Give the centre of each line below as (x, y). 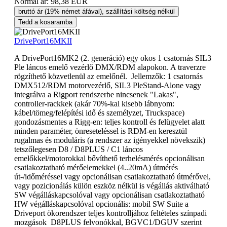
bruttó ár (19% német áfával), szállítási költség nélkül (97, 11)
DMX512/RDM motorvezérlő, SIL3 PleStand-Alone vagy (108, 85)
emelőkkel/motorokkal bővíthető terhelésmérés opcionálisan (109, 158)
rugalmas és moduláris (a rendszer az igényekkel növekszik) (110, 140)
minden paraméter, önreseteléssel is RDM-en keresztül (101, 131)
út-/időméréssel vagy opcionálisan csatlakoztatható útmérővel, (112, 176)
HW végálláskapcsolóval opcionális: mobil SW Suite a (101, 204)
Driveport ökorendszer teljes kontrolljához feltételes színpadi (110, 213)
